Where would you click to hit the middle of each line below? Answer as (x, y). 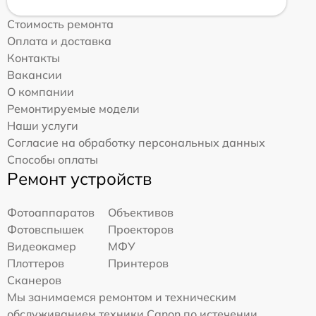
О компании (41, 92)
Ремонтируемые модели (73, 109)
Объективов (141, 213)
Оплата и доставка (59, 41)
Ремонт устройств (79, 179)
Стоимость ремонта (60, 24)
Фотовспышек (45, 230)
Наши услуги (43, 126)
